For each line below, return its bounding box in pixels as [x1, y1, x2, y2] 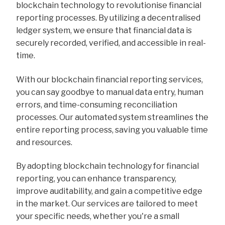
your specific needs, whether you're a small [16, 211, 180, 221]
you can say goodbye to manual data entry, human [16, 87, 204, 97]
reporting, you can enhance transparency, [16, 174, 177, 184]
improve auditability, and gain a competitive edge [16, 186, 203, 196]
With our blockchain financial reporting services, [16, 74, 203, 84]
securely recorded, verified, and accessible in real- [16, 38, 206, 48]
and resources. [16, 137, 73, 147]
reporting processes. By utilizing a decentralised [16, 13, 201, 23]
